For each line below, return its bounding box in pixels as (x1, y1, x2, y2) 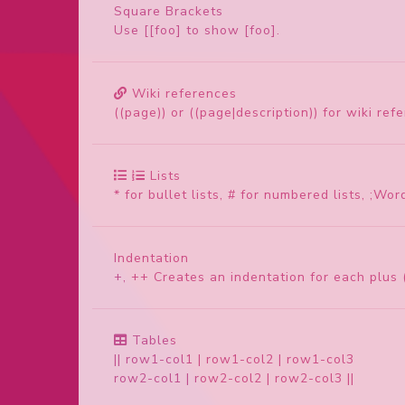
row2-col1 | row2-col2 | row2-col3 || (114, 369, 354, 387)
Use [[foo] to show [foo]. (114, 21, 280, 39)
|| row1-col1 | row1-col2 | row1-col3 (114, 350, 354, 368)
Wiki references (132, 84, 237, 102)
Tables (132, 331, 177, 349)
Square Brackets (114, 2, 223, 20)
